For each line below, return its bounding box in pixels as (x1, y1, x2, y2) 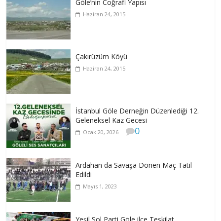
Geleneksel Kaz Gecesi (75, 115, 147, 125)
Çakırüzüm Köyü (75, 52, 128, 62)
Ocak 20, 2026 (83, 128, 119, 136)
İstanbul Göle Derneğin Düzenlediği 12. (75, 106, 199, 116)
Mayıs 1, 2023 (83, 183, 117, 190)
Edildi (75, 170, 92, 180)
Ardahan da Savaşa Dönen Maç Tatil (75, 160, 192, 170)
